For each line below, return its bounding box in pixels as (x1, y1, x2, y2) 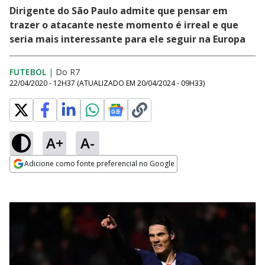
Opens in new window (9, 173, 106, 186)
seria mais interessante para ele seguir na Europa (9, 33, 245, 46)
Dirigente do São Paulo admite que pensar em (9, 4, 228, 17)
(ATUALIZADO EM (77, 78, 137, 88)
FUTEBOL (9, 66, 46, 77)
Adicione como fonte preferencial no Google (24, 159, 174, 169)
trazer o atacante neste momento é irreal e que (9, 18, 238, 31)
